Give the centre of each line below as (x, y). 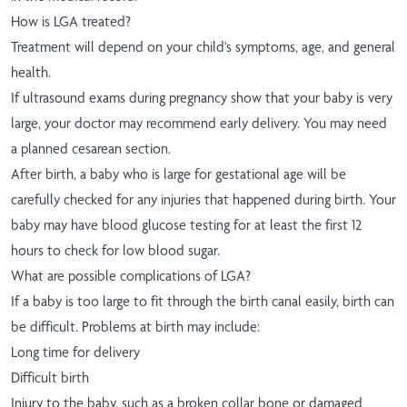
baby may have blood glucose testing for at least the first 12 (186, 225)
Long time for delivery (75, 352)
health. (31, 73)
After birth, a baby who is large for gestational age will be (179, 174)
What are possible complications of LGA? (131, 276)
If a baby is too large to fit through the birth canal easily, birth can (203, 302)
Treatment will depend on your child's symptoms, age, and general (203, 47)
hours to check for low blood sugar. (115, 251)
